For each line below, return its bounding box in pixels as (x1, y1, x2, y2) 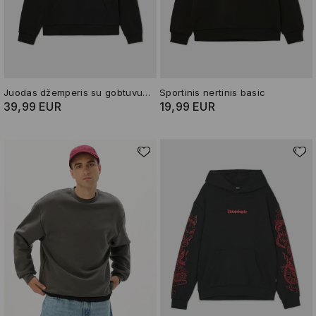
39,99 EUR (4, 99, 61, 114)
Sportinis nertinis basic (159, 87, 266, 99)
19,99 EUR (159, 99, 215, 114)
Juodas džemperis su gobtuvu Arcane (142, 87, 151, 99)
